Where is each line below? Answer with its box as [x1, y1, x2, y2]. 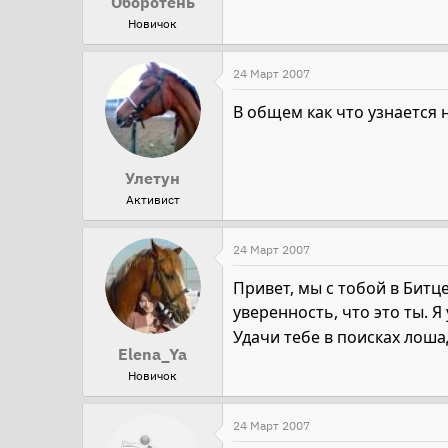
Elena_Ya [118, 344, 187, 365]
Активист [125, 192, 180, 208]
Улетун [125, 168, 180, 189]
